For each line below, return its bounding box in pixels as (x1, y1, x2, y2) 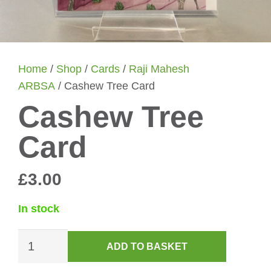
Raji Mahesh (129, 63, 189, 75)
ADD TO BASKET (106, 241, 188, 252)
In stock (18, 203, 59, 215)
